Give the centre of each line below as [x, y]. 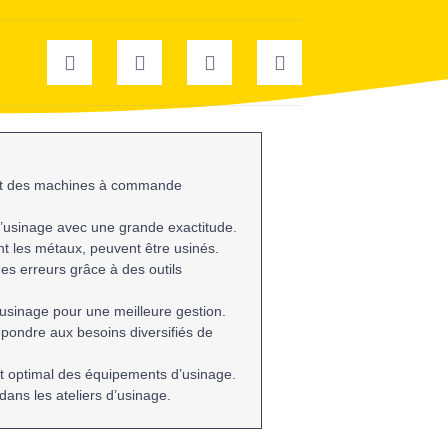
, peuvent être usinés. [151, 248]
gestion [199, 311]
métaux [59, 248]
